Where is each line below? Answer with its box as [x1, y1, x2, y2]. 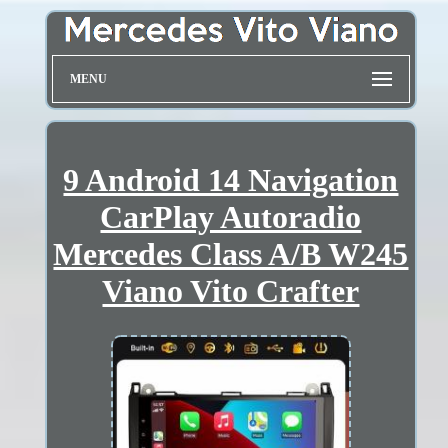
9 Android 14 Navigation [63, 161, 399, 198]
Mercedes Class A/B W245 [53, 235, 409, 272]
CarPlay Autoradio [100, 198, 362, 235]
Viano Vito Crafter [102, 272, 360, 309]
